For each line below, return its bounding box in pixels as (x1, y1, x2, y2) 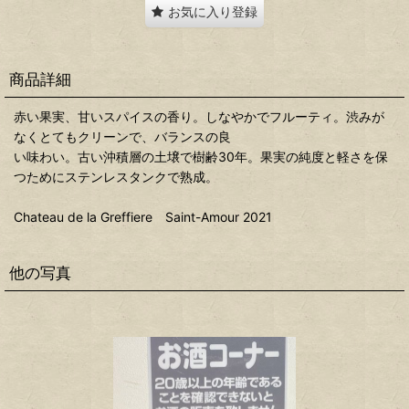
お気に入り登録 (168, 3, 257, 19)
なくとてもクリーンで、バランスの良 (14, 128, 231, 144)
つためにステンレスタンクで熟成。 (14, 168, 218, 184)
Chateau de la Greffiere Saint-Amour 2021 (14, 208, 272, 225)
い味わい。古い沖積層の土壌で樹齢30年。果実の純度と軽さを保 (14, 148, 388, 164)
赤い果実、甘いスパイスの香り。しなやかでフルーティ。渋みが (14, 108, 384, 124)
